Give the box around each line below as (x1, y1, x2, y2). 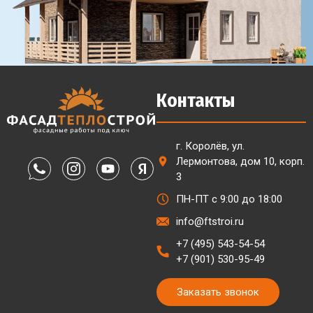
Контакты (156, 89, 235, 112)
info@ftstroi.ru (176, 215, 244, 228)
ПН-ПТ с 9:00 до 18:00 (176, 193, 282, 206)
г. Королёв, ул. (176, 140, 245, 153)
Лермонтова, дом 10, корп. (176, 155, 305, 168)
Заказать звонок (177, 286, 259, 299)
